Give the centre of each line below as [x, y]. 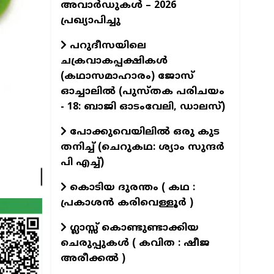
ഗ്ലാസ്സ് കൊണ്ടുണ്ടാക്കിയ [132, 228]
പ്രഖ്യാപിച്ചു [90, 20]
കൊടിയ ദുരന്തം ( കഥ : [131, 187]
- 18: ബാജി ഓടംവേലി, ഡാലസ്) [143, 107]
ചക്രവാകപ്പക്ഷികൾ [114, 61]
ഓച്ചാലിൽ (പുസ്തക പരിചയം [142, 91]
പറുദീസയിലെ [106, 46]
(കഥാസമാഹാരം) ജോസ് [127, 76]
